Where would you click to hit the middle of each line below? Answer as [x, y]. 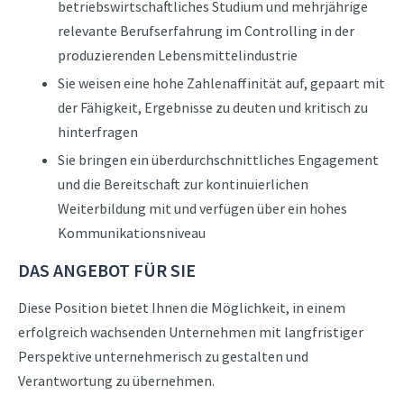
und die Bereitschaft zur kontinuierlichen [183, 184]
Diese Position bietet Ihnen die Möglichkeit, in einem [182, 308]
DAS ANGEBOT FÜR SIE [107, 270]
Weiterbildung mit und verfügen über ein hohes [202, 208]
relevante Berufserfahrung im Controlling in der [206, 31]
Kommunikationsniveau [131, 233]
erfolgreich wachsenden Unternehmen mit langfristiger [191, 332]
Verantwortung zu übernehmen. [118, 381]
